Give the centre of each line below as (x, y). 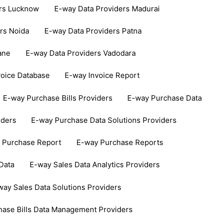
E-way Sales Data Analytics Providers (94, 165)
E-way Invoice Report (102, 75)
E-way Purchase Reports (120, 143)
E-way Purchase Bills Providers (57, 98)
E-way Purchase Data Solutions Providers (104, 120)
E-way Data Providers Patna (93, 31)
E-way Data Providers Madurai (107, 8)
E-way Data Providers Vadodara (80, 53)
